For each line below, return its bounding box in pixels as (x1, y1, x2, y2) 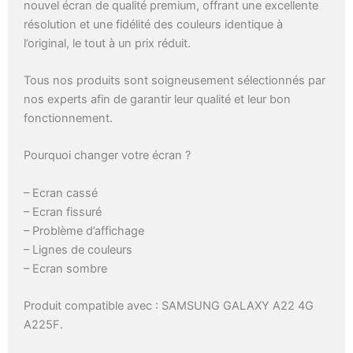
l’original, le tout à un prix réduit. (24, 35, 191, 50)
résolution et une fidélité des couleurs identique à (24, 17, 283, 32)
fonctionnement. (24, 111, 113, 125)
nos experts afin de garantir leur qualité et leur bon (24, 92, 291, 106)
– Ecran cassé (24, 185, 98, 200)
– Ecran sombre (24, 261, 107, 276)
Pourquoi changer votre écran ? (24, 148, 191, 163)
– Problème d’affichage (24, 223, 144, 238)
